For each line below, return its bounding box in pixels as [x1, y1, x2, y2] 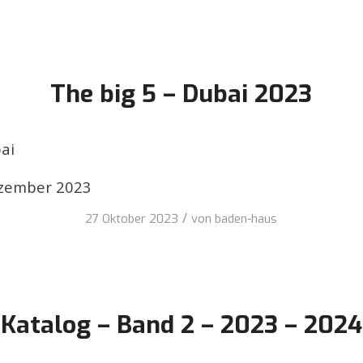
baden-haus [215, 211, 278, 228]
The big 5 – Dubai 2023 [50, 78, 313, 111]
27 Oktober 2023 [85, 211, 179, 228]
